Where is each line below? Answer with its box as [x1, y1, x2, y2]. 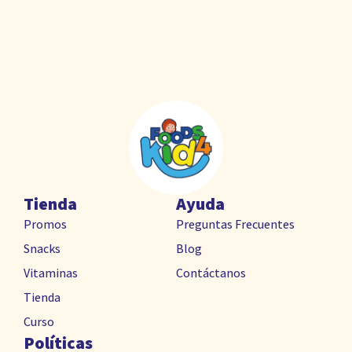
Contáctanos [176, 265, 246, 281]
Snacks [24, 240, 60, 257]
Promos [24, 216, 67, 233]
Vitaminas [24, 265, 78, 281]
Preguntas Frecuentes [176, 216, 295, 233]
